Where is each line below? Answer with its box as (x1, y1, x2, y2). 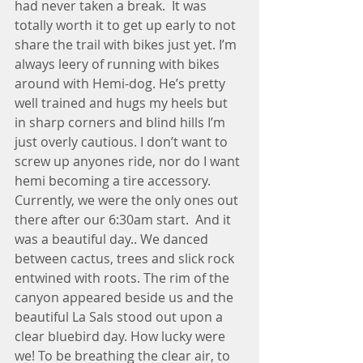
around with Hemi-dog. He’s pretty (15, 75, 228, 92)
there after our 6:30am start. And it (15, 211, 234, 228)
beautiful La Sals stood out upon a (15, 308, 226, 326)
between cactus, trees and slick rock (15, 250, 237, 267)
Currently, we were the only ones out (15, 191, 241, 209)
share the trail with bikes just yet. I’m (15, 36, 240, 53)
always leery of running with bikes (15, 55, 223, 73)
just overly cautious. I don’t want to (15, 133, 231, 151)
